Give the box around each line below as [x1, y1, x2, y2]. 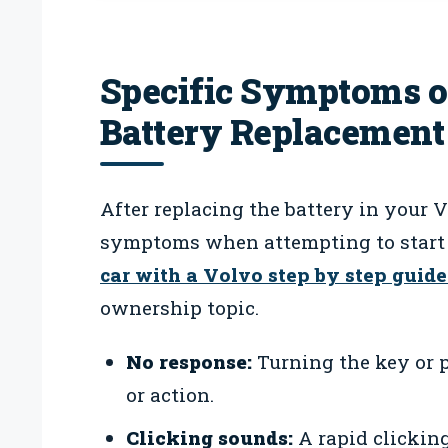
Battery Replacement [100, 108, 445, 154]
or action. [125, 382, 214, 408]
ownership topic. [100, 294, 259, 320]
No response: [125, 349, 252, 375]
